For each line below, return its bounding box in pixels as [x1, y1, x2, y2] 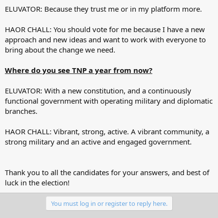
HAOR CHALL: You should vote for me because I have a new [5, 24, 205, 34]
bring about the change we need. [5, 44, 115, 54]
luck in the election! [5, 177, 70, 187]
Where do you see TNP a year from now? [5, 65, 152, 75]
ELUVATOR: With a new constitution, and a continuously [5, 85, 191, 95]
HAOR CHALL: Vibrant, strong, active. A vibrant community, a [5, 126, 209, 136]
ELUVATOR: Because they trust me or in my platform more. [5, 3, 202, 14]
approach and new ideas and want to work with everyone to [5, 34, 206, 44]
